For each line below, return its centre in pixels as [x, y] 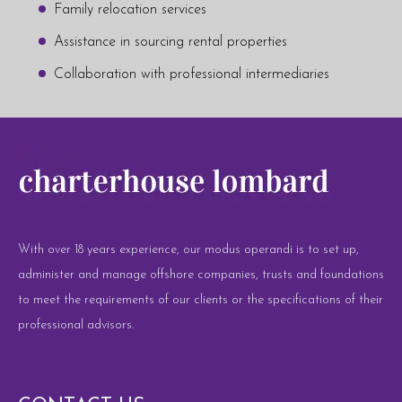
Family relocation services [130, 9]
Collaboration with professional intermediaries [192, 74]
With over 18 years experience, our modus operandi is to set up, [188, 249]
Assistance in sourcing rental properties [170, 42]
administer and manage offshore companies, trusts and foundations [201, 275]
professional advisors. [76, 325]
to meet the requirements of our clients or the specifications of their [201, 300]
